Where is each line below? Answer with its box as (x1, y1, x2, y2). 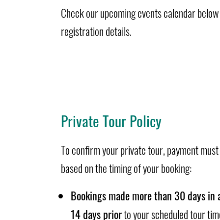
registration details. (60, 22, 132, 39)
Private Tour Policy (60, 108, 162, 132)
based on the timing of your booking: (60, 159, 192, 176)
